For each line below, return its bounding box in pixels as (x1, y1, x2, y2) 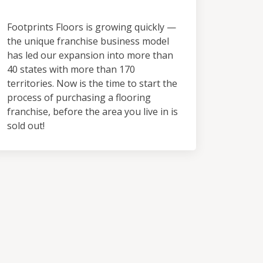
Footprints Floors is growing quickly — (7, 21, 176, 33)
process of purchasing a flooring (7, 91, 151, 104)
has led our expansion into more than (7, 49, 173, 62)
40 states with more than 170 (7, 63, 135, 76)
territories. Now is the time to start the (7, 77, 177, 90)
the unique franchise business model (7, 35, 169, 48)
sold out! (7, 119, 45, 132)
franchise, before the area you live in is (7, 105, 178, 118)
